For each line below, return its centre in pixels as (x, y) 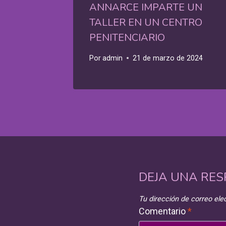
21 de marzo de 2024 (168, 58)
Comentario (163, 211)
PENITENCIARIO (127, 37)
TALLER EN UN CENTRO (146, 22)
